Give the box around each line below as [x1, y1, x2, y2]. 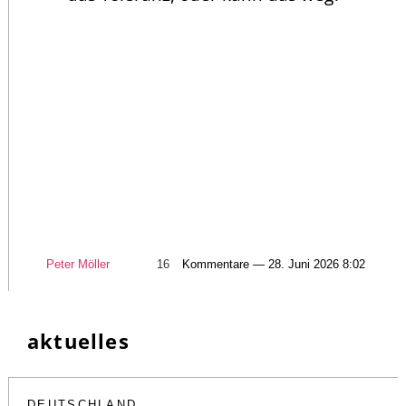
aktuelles [27, 326, 130, 354]
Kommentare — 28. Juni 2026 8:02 [182, 256, 365, 271]
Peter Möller [46, 256, 110, 271]
